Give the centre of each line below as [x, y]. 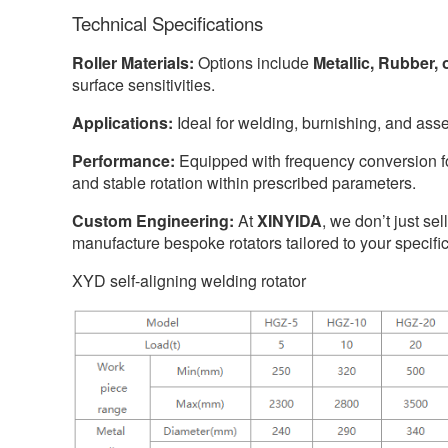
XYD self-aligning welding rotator [189, 280]
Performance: [123, 160]
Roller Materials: [133, 62]
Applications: [122, 122]
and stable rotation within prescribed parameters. [244, 182]
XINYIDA [289, 220]
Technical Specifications [167, 22]
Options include [253, 62]
